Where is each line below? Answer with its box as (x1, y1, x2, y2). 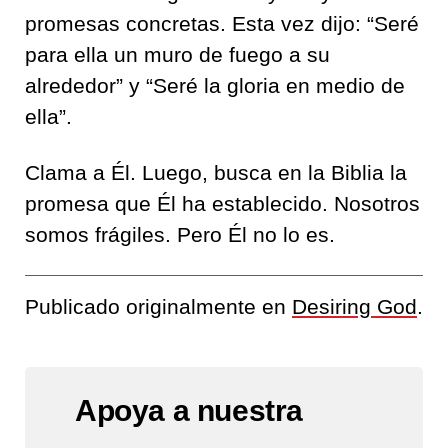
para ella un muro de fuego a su (25, 42, 330, 66)
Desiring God (292, 294, 417, 318)
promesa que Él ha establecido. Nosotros (25, 191, 420, 215)
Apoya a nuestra (75, 393, 304, 427)
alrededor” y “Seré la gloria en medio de (25, 73, 405, 97)
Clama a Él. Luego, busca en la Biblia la (25, 160, 407, 184)
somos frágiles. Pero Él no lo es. (25, 222, 335, 246)
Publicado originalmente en (25, 294, 292, 318)
